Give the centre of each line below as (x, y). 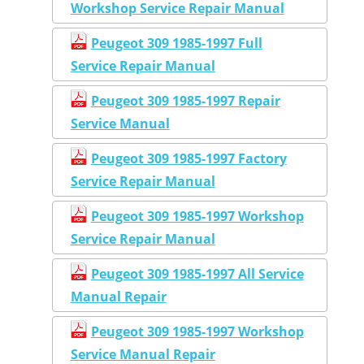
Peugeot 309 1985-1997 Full (176, 43)
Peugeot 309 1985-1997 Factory (188, 159)
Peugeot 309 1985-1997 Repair (185, 101)
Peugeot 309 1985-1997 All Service (197, 274)
